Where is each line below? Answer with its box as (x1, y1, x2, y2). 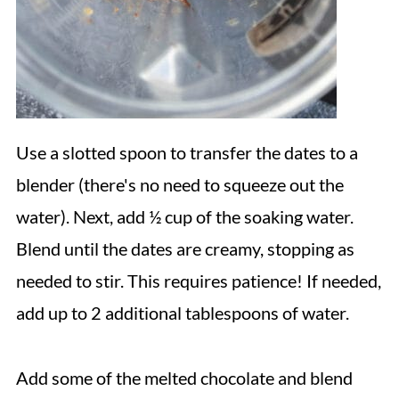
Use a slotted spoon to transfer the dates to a (15, 142, 358, 163)
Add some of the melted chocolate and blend (15, 367, 353, 388)
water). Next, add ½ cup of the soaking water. (15, 206, 354, 227)
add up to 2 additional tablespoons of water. (15, 302, 349, 323)
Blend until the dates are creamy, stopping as (15, 238, 354, 259)
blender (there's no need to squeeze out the (15, 174, 344, 195)
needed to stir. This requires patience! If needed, (15, 270, 381, 291)
